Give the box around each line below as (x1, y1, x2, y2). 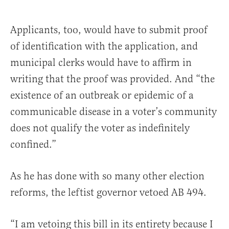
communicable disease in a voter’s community (10, 105, 217, 119)
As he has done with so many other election (10, 170, 204, 183)
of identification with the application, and (10, 40, 198, 53)
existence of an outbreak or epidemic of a (10, 89, 194, 102)
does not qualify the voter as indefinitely (10, 122, 190, 135)
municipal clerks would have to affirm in (10, 56, 192, 70)
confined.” (10, 138, 59, 151)
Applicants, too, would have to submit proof (10, 24, 208, 37)
